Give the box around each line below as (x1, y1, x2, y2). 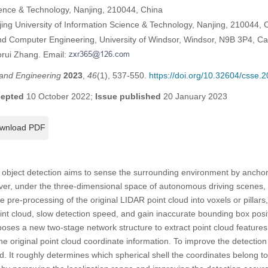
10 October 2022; (23, 91, 95, 101)
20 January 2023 (160, 91, 227, 101)
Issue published (95, 91, 161, 101)
